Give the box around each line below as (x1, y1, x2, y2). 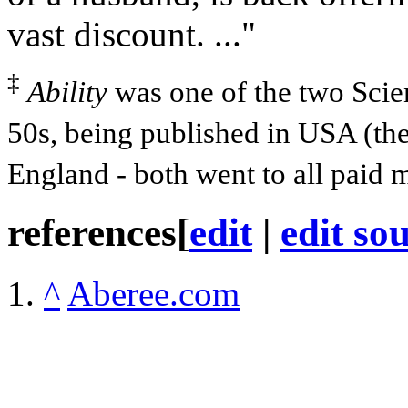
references (7, 211, 177, 255)
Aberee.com (67, 274, 240, 314)
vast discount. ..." (7, 15, 256, 55)
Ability (27, 76, 107, 109)
